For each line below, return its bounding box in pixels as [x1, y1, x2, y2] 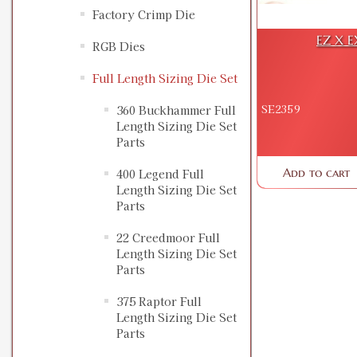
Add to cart [283, 164, 351, 180]
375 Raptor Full [116, 293, 202, 310]
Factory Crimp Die [92, 6, 195, 23]
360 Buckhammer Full [116, 102, 236, 119]
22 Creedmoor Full [116, 229, 220, 246]
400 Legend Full [116, 166, 204, 182]
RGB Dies [92, 38, 145, 55]
